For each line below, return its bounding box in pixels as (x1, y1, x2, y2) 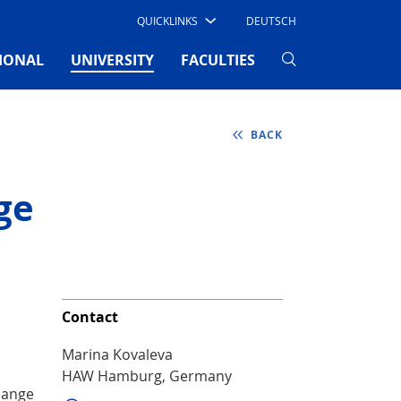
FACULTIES (181, 49, 255, 70)
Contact (61, 306, 118, 327)
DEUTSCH (246, 13, 296, 28)
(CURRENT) (153, 48, 229, 69)
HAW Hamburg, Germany (61, 365, 232, 386)
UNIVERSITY (71, 49, 154, 70)
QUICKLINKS (136, 13, 198, 28)
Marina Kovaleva (61, 344, 173, 364)
